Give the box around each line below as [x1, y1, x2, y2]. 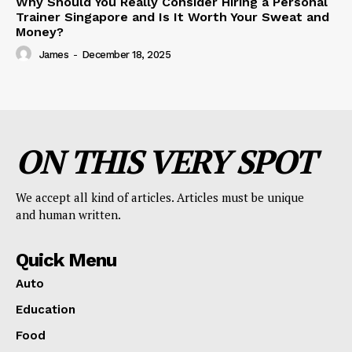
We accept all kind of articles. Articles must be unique [16, 189, 304, 206]
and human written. [16, 207, 121, 223]
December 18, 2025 [81, 49, 170, 61]
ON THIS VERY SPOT [16, 139, 315, 184]
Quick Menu [16, 249, 116, 272]
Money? [16, 24, 64, 40]
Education [16, 302, 75, 317]
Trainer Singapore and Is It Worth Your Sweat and [16, 9, 329, 25]
